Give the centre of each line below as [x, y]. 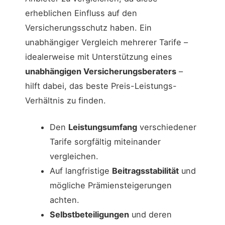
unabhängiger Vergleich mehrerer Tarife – [106, 42]
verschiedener [166, 127]
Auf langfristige [81, 171]
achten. [64, 200]
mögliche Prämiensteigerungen [110, 186]
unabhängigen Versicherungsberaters [101, 71]
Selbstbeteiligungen [89, 215]
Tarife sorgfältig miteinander [105, 142]
